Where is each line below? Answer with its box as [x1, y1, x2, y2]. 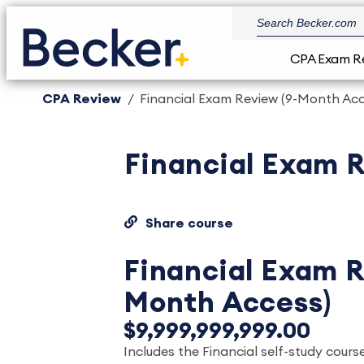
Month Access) [123, 289, 331, 318]
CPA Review [42, 93, 121, 106]
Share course [145, 217, 234, 230]
